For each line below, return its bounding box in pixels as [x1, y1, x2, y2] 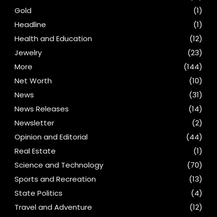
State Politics [15, 188, 62, 199]
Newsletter [15, 118, 54, 128]
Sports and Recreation [15, 174, 96, 185]
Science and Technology [15, 160, 103, 170]
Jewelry [15, 47, 42, 58]
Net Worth [15, 76, 52, 86]
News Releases [15, 104, 69, 114]
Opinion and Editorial [15, 132, 88, 142]
